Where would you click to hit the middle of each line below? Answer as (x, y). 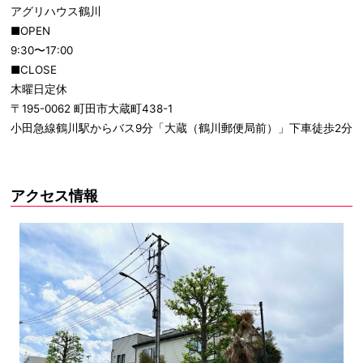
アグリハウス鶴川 (56, 12)
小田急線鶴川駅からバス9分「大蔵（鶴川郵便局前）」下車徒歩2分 (181, 128)
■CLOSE (34, 70)
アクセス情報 (54, 196)
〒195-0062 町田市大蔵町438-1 (92, 109)
